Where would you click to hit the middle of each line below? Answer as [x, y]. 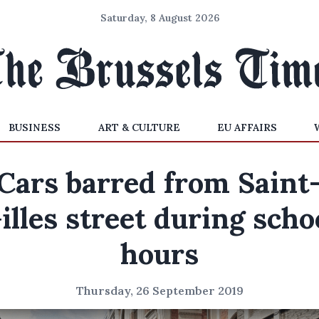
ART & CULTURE [139, 127]
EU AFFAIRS [247, 127]
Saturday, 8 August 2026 [159, 18]
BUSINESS [35, 127]
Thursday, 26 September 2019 [159, 291]
